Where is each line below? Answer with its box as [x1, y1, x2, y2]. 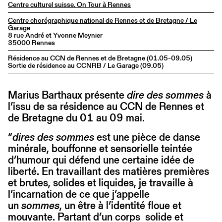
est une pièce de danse [94, 130, 200, 145]
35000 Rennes [8, 38, 55, 48]
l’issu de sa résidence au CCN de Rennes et [8, 99, 204, 114]
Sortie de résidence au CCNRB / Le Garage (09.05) [8, 60, 164, 71]
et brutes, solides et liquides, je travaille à [8, 175, 193, 190]
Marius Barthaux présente [8, 88, 124, 103]
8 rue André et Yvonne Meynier [8, 30, 103, 41]
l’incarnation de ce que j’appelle [8, 187, 150, 202]
